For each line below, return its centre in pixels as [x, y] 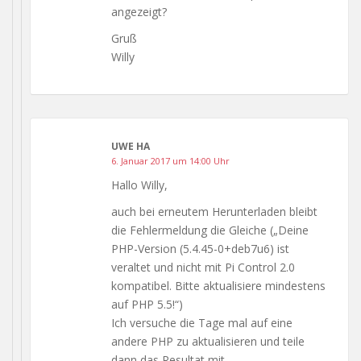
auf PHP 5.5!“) [147, 304]
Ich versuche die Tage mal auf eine [202, 322]
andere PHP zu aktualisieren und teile [208, 341]
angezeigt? [139, 11]
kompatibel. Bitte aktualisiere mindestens [218, 285]
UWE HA [131, 146]
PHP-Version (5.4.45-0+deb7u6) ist [200, 248]
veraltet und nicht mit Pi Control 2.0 [203, 267]
